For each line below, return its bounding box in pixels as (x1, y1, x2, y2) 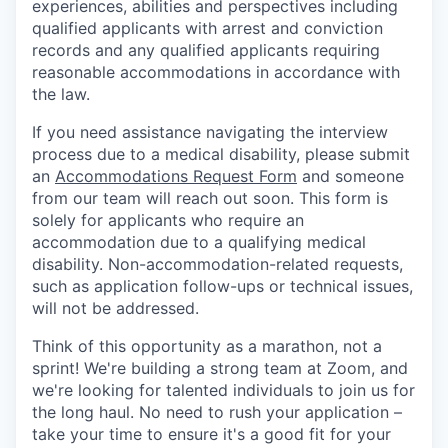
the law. (32, 84, 90, 105)
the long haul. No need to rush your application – (32, 402, 402, 423)
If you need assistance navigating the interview (32, 122, 388, 143)
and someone (297, 166, 404, 187)
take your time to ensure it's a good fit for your (32, 424, 391, 445)
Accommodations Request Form (55, 166, 297, 187)
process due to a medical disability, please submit (32, 144, 410, 165)
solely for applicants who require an (32, 210, 304, 231)
